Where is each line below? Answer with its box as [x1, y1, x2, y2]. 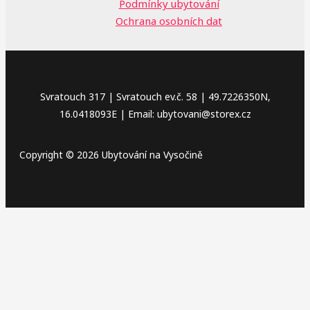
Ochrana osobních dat [116, 13, 222, 28]
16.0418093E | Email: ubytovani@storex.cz [59, 107, 251, 120]
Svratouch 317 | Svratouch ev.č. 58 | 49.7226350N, [39, 89, 271, 103]
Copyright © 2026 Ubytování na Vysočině [19, 147, 203, 161]
